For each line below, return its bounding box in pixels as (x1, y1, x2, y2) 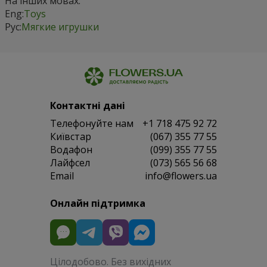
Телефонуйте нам (50, 117, 133, 131)
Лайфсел (50, 156, 90, 170)
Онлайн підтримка (50, 197, 145, 210)
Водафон (50, 143, 92, 157)
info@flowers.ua (145, 169, 217, 183)
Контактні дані (50, 99, 125, 113)
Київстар (50, 130, 91, 144)
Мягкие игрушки (21, 20, 99, 34)
